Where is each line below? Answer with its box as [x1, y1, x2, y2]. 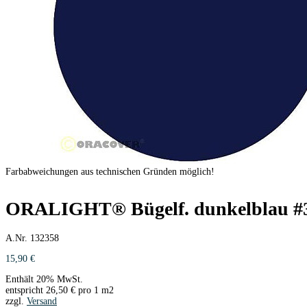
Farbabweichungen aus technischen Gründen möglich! [5, 167, 214, 177]
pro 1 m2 [75, 284, 114, 295]
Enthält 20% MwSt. [5, 273, 83, 284]
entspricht [5, 284, 46, 295]
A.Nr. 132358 [5, 232, 59, 243]
